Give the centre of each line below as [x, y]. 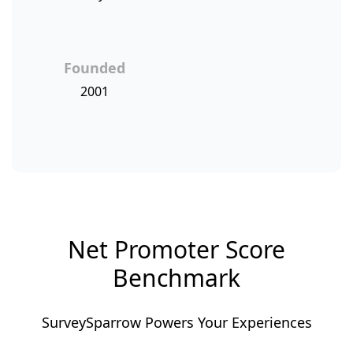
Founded [94, 68]
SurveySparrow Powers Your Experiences [176, 322]
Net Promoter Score [176, 249]
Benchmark [176, 278]
